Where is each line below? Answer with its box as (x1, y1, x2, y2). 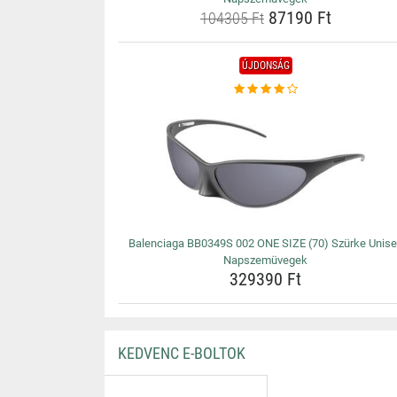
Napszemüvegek (223, 253, 308, 267)
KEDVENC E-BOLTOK (117, 344, 245, 362)
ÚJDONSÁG (241, 59, 290, 72)
